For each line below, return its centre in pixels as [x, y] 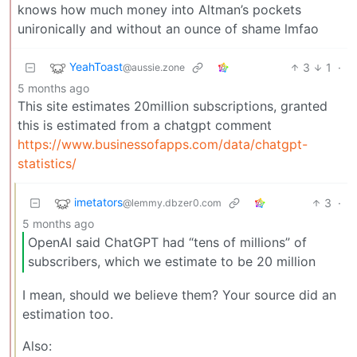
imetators [98, 202]
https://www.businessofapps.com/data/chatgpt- [163, 144]
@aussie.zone [154, 67]
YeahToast [96, 66]
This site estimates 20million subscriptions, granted [173, 106]
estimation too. [68, 314]
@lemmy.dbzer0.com [172, 202]
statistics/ [47, 163]
